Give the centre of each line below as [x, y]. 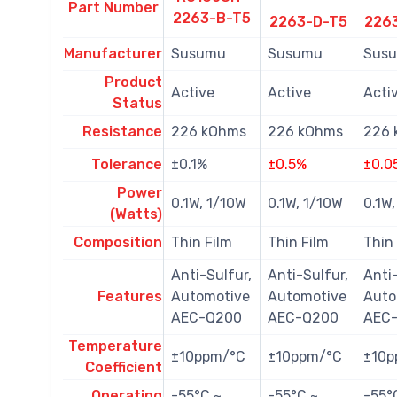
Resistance [122, 132]
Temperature [115, 346]
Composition [118, 243]
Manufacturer [113, 54]
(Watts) [136, 214]
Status [137, 104]
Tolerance [127, 165]
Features [130, 297]
